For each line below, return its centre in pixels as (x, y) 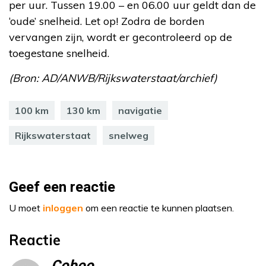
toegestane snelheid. (59, 53)
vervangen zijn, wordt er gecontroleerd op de (121, 37)
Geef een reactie (62, 187)
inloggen (63, 208)
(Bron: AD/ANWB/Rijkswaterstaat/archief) (113, 78)
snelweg (129, 135)
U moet (26, 208)
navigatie (140, 110)
